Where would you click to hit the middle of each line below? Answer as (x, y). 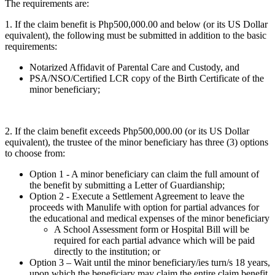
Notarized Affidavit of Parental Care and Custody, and (134, 67)
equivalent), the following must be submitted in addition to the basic (136, 35)
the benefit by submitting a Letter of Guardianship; (127, 185)
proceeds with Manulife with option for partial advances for (144, 207)
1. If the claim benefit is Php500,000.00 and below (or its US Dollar (136, 24)
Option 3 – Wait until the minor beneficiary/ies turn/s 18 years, (150, 262)
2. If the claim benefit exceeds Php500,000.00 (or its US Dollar (127, 131)
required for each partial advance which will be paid (154, 240)
